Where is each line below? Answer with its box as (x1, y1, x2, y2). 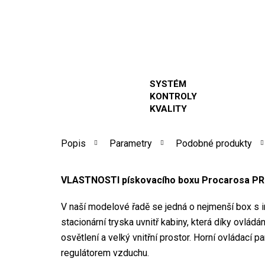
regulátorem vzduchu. (61, 247, 149, 258)
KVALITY (150, 104, 187, 115)
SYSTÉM (150, 79, 186, 90)
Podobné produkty (176, 138, 252, 150)
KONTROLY (150, 91, 197, 102)
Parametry (109, 138, 152, 150)
